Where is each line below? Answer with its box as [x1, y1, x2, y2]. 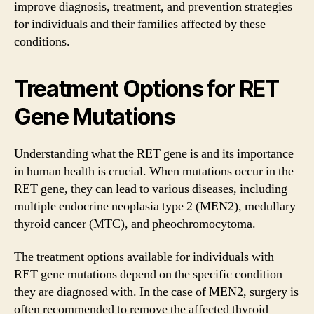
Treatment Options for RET [14, 74, 279, 102]
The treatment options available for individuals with [14, 249, 274, 265]
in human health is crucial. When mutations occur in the [14, 163, 294, 179]
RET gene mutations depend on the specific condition [14, 266, 282, 282]
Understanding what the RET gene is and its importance [14, 145, 294, 162]
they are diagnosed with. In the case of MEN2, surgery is [14, 284, 299, 300]
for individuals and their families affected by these [14, 15, 266, 32]
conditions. [14, 33, 70, 50]
